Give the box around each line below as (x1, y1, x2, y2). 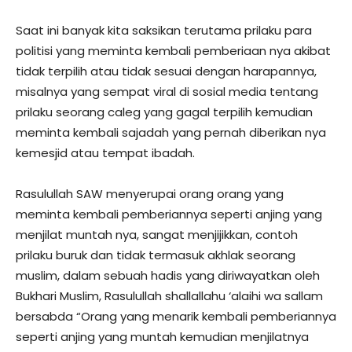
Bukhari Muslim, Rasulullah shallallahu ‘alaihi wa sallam (16, 287, 323, 304)
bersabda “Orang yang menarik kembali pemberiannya (16, 307, 336, 324)
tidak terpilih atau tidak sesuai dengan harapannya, (16, 62, 317, 79)
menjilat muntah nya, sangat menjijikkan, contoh (16, 225, 298, 243)
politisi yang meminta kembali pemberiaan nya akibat (16, 42, 331, 59)
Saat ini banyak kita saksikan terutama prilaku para (16, 21, 312, 38)
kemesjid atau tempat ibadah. (16, 144, 195, 161)
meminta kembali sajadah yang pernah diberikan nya (16, 123, 326, 141)
